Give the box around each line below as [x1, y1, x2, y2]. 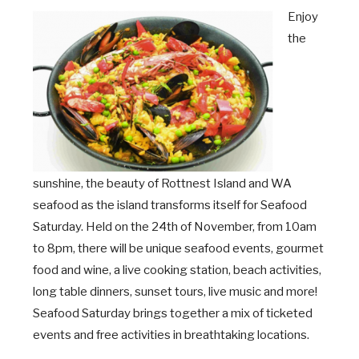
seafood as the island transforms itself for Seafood [32, 198, 307, 212]
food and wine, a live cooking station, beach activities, [32, 263, 321, 277]
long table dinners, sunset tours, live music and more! [32, 284, 317, 299]
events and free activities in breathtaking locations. [32, 328, 309, 342]
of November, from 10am [177, 220, 317, 234]
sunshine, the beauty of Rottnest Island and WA [32, 176, 292, 191]
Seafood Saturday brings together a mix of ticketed [32, 306, 313, 321]
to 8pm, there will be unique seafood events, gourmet [32, 241, 324, 256]
